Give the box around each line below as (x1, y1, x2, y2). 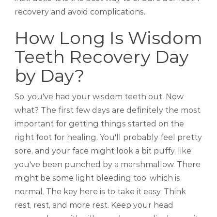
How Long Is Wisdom (15, 27, 202, 49)
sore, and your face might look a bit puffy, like (15, 146, 191, 156)
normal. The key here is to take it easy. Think (15, 187, 186, 197)
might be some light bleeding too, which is (15, 173, 180, 183)
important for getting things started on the (15, 119, 184, 129)
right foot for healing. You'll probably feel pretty (15, 133, 202, 142)
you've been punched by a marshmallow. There (15, 160, 201, 170)
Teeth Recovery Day (15, 46, 189, 68)
